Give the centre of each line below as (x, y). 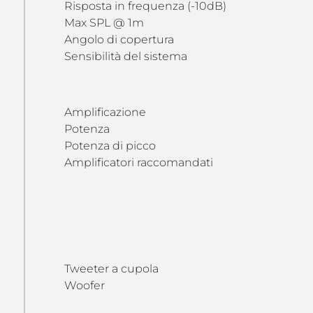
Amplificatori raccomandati (138, 162)
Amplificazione (105, 112)
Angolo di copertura (119, 39)
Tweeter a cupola (111, 269)
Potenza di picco (110, 146)
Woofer (84, 285)
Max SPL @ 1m (104, 23)
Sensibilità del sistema (125, 56)
